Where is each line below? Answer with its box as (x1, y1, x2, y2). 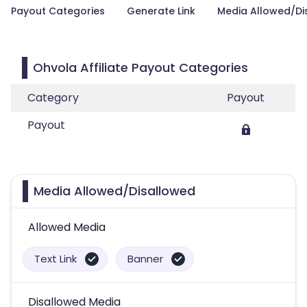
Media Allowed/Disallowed (34, 182, 195, 199)
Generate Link (127, 4, 195, 18)
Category (27, 90, 79, 106)
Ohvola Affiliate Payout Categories (33, 59, 248, 76)
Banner (127, 251, 163, 266)
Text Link (34, 251, 77, 266)
